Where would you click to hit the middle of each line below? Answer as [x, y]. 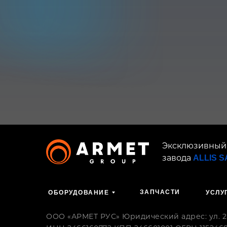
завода [178, 158]
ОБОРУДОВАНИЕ [79, 192]
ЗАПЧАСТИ [160, 192]
